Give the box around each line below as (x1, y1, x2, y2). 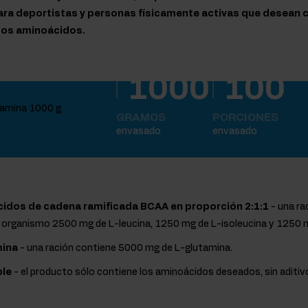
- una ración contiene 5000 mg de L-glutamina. (20, 243, 232, 253)
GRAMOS (116, 112, 166, 123)
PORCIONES (212, 112, 278, 123)
